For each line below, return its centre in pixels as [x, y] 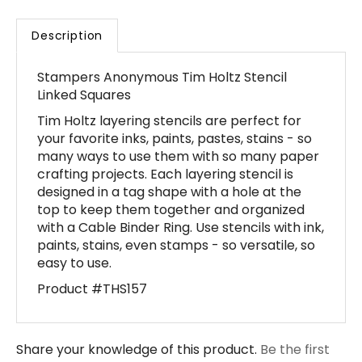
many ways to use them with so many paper [178, 133]
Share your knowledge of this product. [138, 326]
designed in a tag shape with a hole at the [169, 168]
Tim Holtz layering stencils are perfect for [169, 97]
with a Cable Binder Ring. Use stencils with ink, [181, 204]
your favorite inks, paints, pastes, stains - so [175, 115]
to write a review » [74, 344]
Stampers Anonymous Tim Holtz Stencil [162, 54]
